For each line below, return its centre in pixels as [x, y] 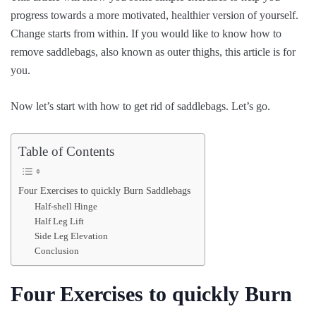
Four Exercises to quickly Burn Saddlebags [104, 191]
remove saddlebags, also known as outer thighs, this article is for [153, 52]
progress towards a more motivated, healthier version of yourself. [154, 16]
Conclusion [56, 251]
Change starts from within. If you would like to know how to [146, 34]
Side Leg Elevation [71, 236]
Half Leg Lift [59, 221]
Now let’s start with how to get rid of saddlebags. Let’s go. [140, 107]
